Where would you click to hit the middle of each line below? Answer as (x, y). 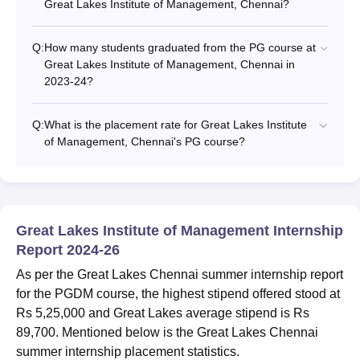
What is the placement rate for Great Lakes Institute (176, 124)
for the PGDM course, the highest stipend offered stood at (178, 293)
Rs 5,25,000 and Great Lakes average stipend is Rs (163, 313)
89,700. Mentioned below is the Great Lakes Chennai (167, 332)
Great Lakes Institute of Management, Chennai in (170, 64)
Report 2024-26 (68, 250)
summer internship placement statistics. (129, 351)
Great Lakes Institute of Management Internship (180, 230)
